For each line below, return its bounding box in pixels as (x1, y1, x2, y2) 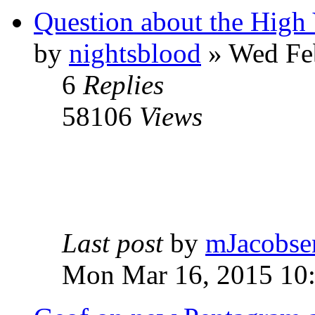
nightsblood (69, 38, 201, 69)
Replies (83, 70, 164, 101)
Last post (62, 228, 163, 259)
